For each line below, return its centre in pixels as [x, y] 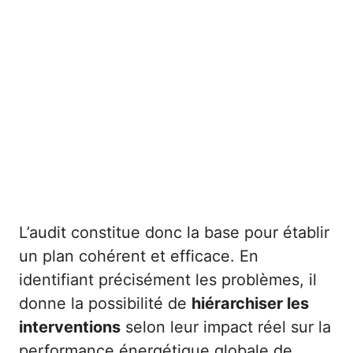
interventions [70, 327]
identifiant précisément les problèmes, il [168, 279]
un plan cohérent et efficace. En [139, 256]
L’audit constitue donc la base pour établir [174, 232]
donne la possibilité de [105, 303]
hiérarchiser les [250, 303]
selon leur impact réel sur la [226, 327]
